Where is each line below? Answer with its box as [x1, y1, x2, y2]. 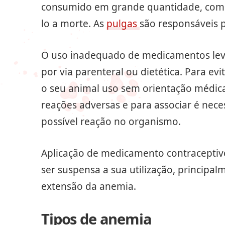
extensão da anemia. [41, 180, 136, 193]
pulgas [106, 17, 140, 31]
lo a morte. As [41, 17, 106, 31]
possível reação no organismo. [41, 115, 181, 129]
